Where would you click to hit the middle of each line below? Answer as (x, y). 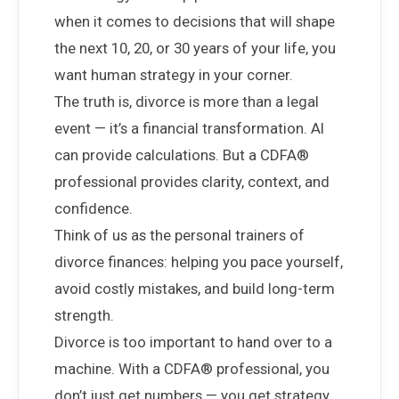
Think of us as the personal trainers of (179, 235)
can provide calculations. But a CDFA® (182, 155)
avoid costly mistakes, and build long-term (195, 289)
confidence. (94, 208)
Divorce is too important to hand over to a (193, 342)
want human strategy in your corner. (174, 75)
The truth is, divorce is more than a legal (187, 102)
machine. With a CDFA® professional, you (192, 369)
